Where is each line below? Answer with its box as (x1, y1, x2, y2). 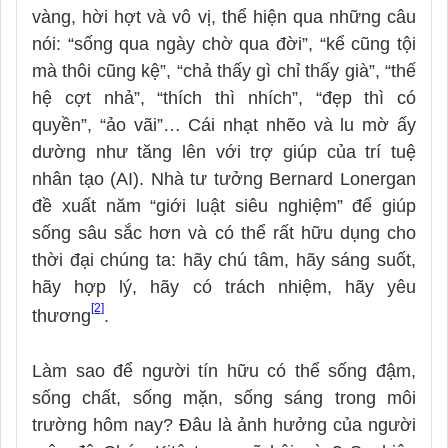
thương (32, 305, 91, 326)
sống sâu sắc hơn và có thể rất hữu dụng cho (32, 222, 416, 243)
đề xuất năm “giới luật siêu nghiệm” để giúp (32, 195, 416, 216)
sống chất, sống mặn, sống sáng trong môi (32, 387, 416, 408)
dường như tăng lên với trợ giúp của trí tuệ (32, 141, 416, 162)
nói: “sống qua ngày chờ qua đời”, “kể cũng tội (32, 33, 416, 54)
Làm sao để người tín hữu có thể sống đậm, (32, 360, 416, 381)
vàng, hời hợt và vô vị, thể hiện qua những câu (32, 6, 416, 27)
